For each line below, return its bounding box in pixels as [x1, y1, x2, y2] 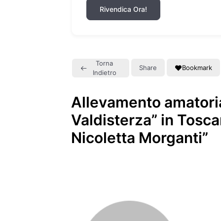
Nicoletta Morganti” [71, 129, 208, 147]
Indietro [92, 69, 116, 76]
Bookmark [182, 63, 212, 72]
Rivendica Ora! [100, 5, 147, 13]
